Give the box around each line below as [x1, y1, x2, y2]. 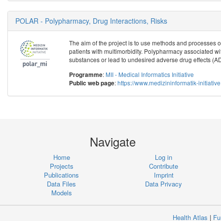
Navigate [89, 133, 136, 150]
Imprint [153, 170, 174, 180]
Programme [69, 71, 103, 79]
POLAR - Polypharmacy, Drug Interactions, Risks [15, 15, 167, 26]
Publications [44, 170, 79, 180]
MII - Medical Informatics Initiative [106, 70, 194, 79]
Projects [49, 161, 74, 171]
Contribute [149, 161, 179, 171]
